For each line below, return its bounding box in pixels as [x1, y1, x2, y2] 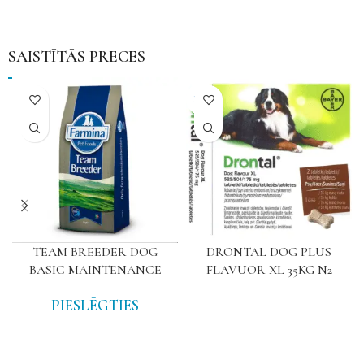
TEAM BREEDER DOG [32, 244, 158, 260]
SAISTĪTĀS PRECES [8, 47, 145, 67]
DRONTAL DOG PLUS [206, 244, 331, 260]
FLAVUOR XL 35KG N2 [206, 262, 332, 278]
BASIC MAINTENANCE [28, 262, 162, 278]
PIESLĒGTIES [51, 296, 139, 314]
